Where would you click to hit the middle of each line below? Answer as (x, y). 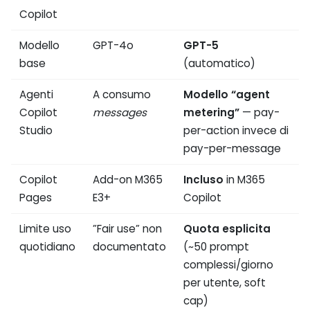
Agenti (37, 95)
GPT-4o (113, 46)
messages (120, 113)
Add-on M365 (128, 180)
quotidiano (48, 247)
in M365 (245, 180)
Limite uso (46, 229)
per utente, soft (225, 283)
